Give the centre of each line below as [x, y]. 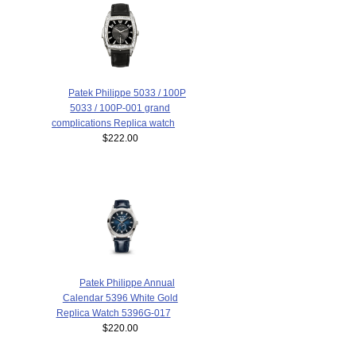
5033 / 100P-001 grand [120, 108]
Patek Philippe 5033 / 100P [127, 93]
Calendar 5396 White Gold [120, 297]
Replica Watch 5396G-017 [113, 312]
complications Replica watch [114, 123]
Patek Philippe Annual [127, 282]
